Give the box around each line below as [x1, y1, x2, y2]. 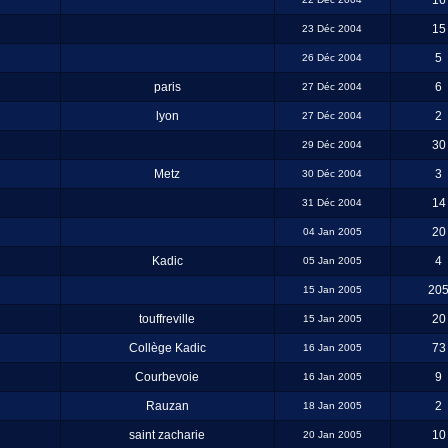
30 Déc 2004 [302, 168, 362, 179]
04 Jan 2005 [302, 226, 362, 237]
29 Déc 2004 [302, 139, 362, 150]
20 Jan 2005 [302, 429, 362, 440]
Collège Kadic [128, 341, 206, 355]
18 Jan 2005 [302, 400, 362, 411]
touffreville [139, 312, 195, 326]
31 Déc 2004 [302, 197, 362, 208]
